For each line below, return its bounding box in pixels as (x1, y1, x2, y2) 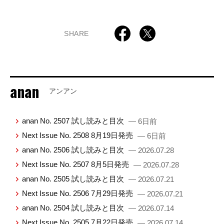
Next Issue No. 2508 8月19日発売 (22, 130, 135, 139)
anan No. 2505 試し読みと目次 (22, 174, 126, 183)
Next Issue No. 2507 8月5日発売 (22, 159, 131, 168)
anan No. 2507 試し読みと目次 (22, 116, 126, 125)
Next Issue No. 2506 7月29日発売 (22, 188, 135, 197)
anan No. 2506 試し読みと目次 (22, 145, 126, 154)
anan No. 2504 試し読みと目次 (22, 203, 126, 212)
